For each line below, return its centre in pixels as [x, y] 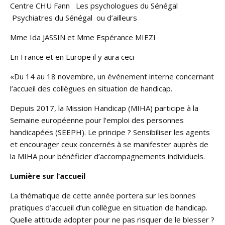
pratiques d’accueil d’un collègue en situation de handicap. [109, 207]
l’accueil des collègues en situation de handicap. [91, 88]
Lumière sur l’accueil [48, 176]
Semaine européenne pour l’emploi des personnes [97, 120]
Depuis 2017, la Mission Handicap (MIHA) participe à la [104, 108]
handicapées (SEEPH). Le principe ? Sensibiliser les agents [110, 132]
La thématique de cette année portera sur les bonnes [103, 195]
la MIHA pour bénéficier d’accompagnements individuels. [107, 156]
